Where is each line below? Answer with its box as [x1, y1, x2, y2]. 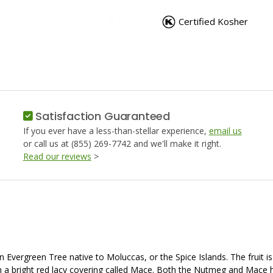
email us [208, 125, 242, 136]
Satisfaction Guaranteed [32, 108, 171, 124]
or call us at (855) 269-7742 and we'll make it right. [23, 138, 221, 149]
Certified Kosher [179, 15, 248, 27]
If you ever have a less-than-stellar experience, [23, 125, 209, 136]
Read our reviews [23, 151, 91, 162]
